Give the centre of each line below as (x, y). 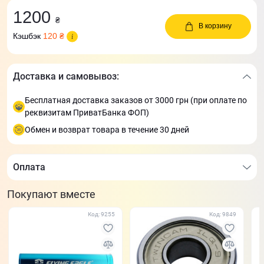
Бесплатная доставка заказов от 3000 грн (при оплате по (136, 100)
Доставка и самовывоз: (66, 76)
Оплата (29, 167)
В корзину (215, 26)
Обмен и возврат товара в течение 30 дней (107, 129)
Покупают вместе (51, 194)
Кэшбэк (28, 36)
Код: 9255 (101, 214)
